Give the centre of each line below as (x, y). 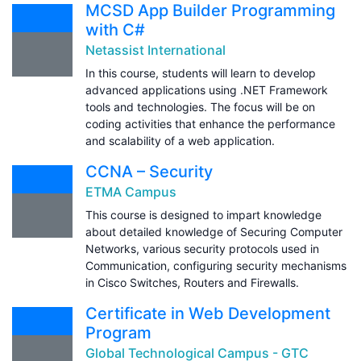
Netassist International (156, 50)
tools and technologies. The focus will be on (200, 106)
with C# (115, 29)
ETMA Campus (131, 191)
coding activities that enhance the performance (210, 123)
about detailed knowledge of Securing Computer (214, 231)
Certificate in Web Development (208, 313)
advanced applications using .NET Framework (207, 89)
